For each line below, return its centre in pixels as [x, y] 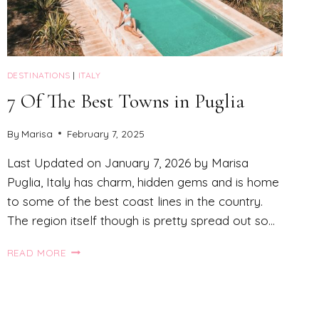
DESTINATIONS [38, 75]
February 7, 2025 [105, 133]
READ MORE [36, 252]
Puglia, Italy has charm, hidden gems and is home [143, 182]
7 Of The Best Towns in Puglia [126, 101]
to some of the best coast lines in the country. [135, 201]
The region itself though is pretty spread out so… [141, 220]
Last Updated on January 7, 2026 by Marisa [127, 162]
